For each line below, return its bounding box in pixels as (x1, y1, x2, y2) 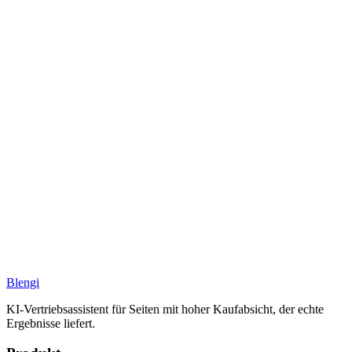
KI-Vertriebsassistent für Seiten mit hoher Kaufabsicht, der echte (6, 302, 324, 316)
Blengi (6, 275, 39, 289)
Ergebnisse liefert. (6, 316, 95, 330)
